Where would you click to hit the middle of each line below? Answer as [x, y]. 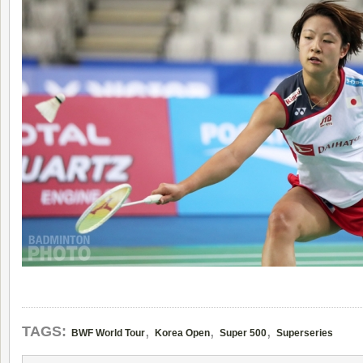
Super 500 [243, 333]
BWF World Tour [108, 333]
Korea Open [182, 333]
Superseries [305, 333]
